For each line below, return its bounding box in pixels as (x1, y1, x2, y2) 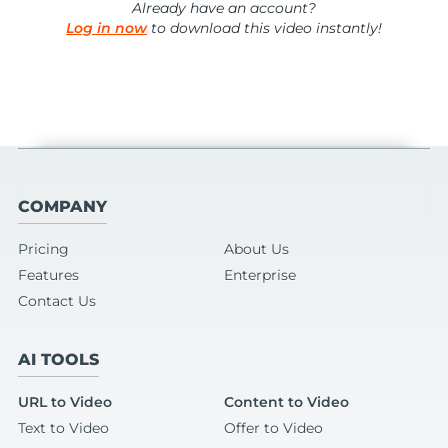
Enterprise (224, 266, 296, 284)
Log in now (66, 19, 147, 37)
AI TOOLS (18, 350, 99, 369)
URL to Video (18, 393, 112, 411)
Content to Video (224, 393, 349, 411)
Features (18, 266, 79, 284)
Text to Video (18, 419, 109, 437)
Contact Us (18, 292, 96, 310)
